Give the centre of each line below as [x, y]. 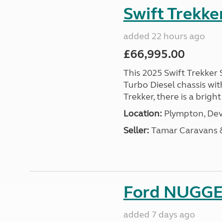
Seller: [136, 130]
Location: [142, 113]
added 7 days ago [159, 215]
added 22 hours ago [164, 36]
